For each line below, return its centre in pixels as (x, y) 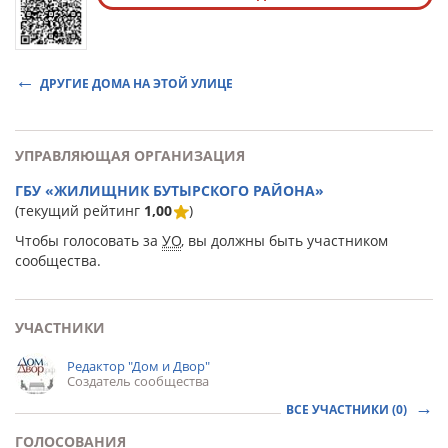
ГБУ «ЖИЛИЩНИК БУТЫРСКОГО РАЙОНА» (169, 190)
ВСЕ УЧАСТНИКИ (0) (348, 409)
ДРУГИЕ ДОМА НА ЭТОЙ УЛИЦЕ (136, 83)
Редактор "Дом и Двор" (138, 366)
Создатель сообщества (138, 381)
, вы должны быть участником (284, 240)
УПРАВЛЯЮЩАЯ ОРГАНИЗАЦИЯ (130, 155)
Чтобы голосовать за (88, 240)
